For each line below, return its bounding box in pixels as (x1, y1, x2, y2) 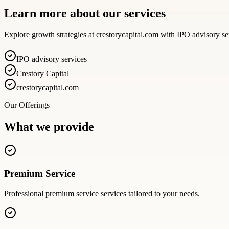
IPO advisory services (16, 55, 87, 64)
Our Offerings (4, 101, 50, 110)
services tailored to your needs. (99, 189, 200, 198)
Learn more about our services (4, 6, 166, 20)
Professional (4, 189, 45, 198)
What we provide (4, 120, 94, 134)
